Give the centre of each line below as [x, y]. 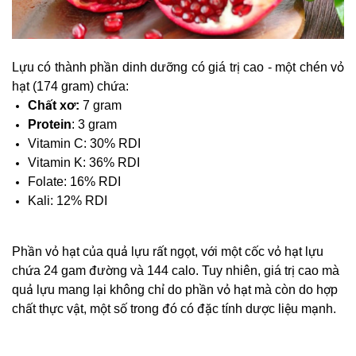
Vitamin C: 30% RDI [84, 144]
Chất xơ [52, 106]
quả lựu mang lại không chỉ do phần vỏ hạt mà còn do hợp [175, 290]
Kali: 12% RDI [68, 201]
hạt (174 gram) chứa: [70, 87]
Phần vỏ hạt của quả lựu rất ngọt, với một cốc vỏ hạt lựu [168, 252]
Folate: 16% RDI [74, 182]
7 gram [101, 106]
